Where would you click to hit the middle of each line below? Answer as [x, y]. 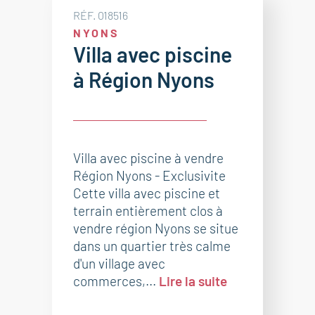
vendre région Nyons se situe [156, 228]
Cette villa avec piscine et [147, 193]
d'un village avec [119, 263]
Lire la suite [193, 281]
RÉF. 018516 [101, 15]
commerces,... [116, 281]
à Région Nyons [144, 79]
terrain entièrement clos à [148, 211]
